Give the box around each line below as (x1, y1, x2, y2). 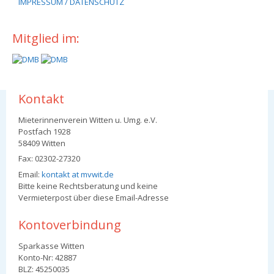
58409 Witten (18, 137, 65, 149)
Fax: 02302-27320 (18, 153, 80, 165)
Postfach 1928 (18, 125, 70, 137)
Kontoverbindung (18, 216, 121, 233)
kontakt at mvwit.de (42, 168, 114, 180)
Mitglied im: (12, 29, 80, 46)
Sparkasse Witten (18, 240, 84, 251)
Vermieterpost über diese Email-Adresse (18, 191, 169, 203)
